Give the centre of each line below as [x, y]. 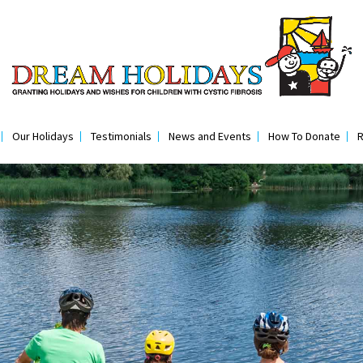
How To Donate [304, 137]
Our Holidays [43, 137]
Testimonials [121, 137]
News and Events [210, 137]
